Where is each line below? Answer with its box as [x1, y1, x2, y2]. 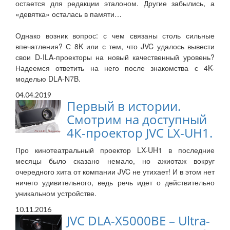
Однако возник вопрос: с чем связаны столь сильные [15, 30, 215, 41]
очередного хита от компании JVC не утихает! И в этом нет [15, 166, 215, 177]
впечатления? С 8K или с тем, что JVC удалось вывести [15, 41, 215, 52]
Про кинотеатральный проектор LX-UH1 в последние [15, 145, 215, 156]
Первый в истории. [67, 98, 181, 115]
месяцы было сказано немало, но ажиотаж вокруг [15, 156, 215, 166]
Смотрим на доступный [67, 111, 207, 128]
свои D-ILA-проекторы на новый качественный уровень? [15, 52, 215, 63]
